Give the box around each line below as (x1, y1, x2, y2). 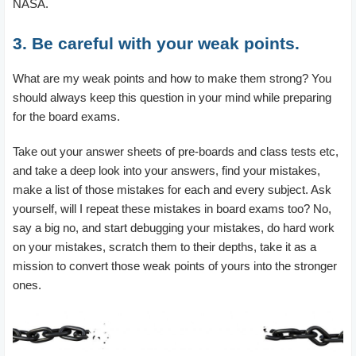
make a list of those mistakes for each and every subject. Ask (13, 182, 331, 196)
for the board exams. (13, 109, 120, 123)
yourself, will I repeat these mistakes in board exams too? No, (13, 201, 331, 215)
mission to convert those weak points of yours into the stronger (13, 258, 337, 273)
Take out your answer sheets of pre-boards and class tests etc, (13, 144, 339, 158)
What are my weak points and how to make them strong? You (13, 71, 331, 85)
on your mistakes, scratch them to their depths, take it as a (13, 239, 316, 253)
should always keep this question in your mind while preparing (13, 90, 331, 104)
